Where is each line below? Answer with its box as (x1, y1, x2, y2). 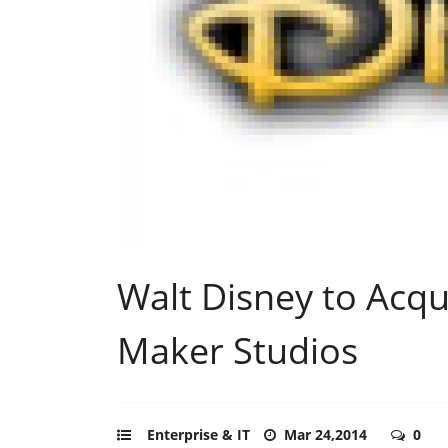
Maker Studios (117, 325, 358, 375)
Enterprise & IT (147, 424, 250, 444)
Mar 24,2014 (284, 424, 371, 444)
